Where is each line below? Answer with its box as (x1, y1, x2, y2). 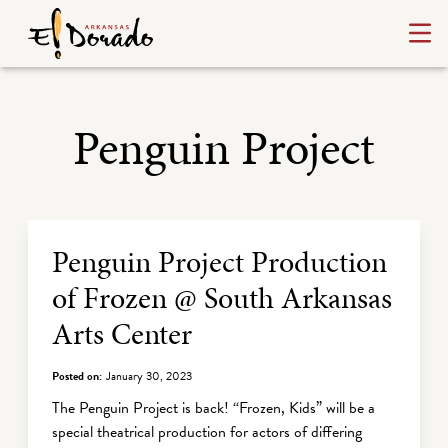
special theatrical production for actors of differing (52, 420, 362, 444)
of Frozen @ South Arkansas (52, 277, 392, 319)
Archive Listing (27, 214, 249, 264)
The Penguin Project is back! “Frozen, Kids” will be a (52, 396, 375, 420)
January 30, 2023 (106, 367, 192, 385)
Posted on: (52, 367, 102, 385)
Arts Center (52, 313, 192, 355)
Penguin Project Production (52, 241, 387, 283)
